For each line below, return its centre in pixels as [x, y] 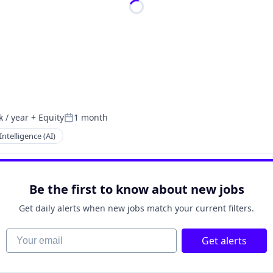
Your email [30, 235]
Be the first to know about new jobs [136, 189]
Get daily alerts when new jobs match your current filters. [136, 208]
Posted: [81, 123]
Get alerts [224, 241]
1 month [91, 117]
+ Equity [46, 117]
